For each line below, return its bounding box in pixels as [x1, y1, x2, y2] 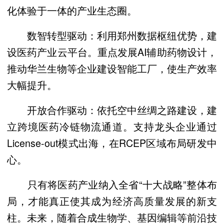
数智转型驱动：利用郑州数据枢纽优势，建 [7, 27, 217, 42]
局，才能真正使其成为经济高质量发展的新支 [7, 193, 217, 208]
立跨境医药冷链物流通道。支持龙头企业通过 [7, 118, 217, 133]
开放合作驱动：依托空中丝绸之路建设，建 [7, 102, 217, 117]
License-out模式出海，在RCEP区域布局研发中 [7, 135, 217, 150]
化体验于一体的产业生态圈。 [7, 3, 137, 18]
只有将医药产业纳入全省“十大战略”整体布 [7, 176, 217, 191]
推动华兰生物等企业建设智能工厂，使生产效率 [7, 60, 217, 75]
